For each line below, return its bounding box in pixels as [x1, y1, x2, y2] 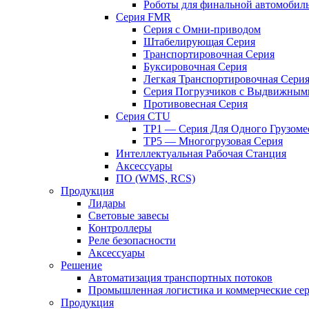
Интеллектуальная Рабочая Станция [116, 148, 286, 160]
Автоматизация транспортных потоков [88, 272, 272, 284]
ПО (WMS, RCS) [116, 172, 195, 185]
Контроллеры [88, 222, 152, 235]
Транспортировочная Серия [143, 48, 275, 61]
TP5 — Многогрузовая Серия [143, 135, 283, 148]
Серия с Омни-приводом [143, 23, 261, 36]
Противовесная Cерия [143, 98, 248, 110]
